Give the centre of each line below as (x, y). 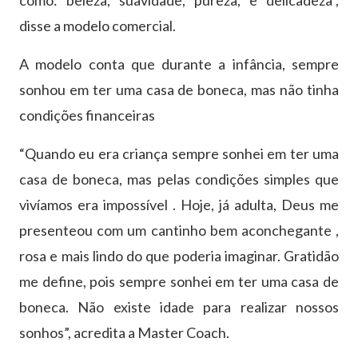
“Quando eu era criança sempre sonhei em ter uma (179, 153)
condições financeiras (87, 115)
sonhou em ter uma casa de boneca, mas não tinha (179, 89)
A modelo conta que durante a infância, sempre (179, 64)
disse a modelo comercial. (97, 25)
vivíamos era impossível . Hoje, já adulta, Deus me (179, 204)
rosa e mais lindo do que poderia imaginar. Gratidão (179, 255)
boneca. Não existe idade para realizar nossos (179, 306)
